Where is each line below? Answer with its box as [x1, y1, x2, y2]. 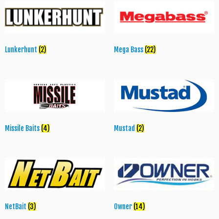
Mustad [113, 124, 136, 132]
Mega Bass [113, 45, 145, 54]
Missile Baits [5, 124, 41, 132]
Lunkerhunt [5, 45, 39, 54]
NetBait [5, 202, 28, 211]
